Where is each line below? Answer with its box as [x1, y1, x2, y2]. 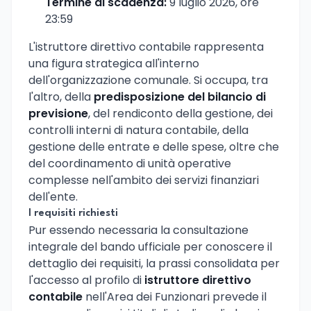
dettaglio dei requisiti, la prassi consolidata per [28, 255, 280, 272]
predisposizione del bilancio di [94, 89, 266, 106]
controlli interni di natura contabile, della [28, 122, 249, 139]
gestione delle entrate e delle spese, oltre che [28, 139, 279, 155]
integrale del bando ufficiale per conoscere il [28, 239, 272, 255]
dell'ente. [28, 189, 78, 205]
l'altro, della [28, 89, 94, 106]
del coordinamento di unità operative [28, 155, 231, 172]
